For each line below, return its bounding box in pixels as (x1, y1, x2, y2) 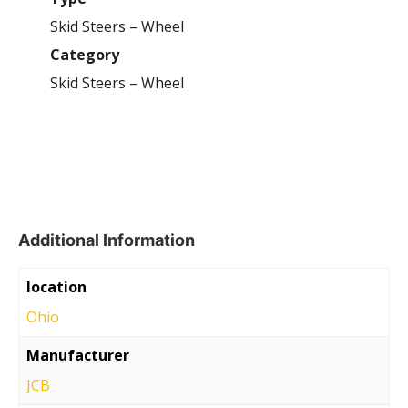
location (26, 276, 87, 297)
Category (50, 44, 119, 65)
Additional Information (18, 229, 195, 250)
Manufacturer (26, 344, 129, 365)
